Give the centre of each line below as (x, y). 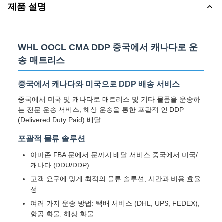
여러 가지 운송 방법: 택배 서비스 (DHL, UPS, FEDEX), (115, 203)
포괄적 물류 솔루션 (52, 139)
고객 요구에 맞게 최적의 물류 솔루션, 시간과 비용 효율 (115, 179)
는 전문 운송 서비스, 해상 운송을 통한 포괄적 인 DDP (101, 110)
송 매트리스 (41, 60)
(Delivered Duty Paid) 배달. (60, 120)
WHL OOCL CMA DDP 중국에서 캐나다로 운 (108, 47)
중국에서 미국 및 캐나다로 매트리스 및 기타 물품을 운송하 (109, 99)
